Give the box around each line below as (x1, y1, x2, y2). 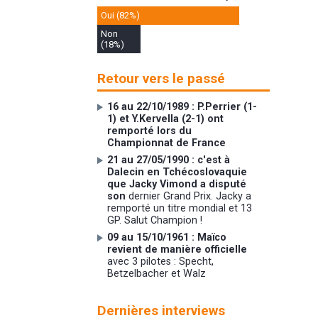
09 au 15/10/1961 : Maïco (107, 231, 227, 244)
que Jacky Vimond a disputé (107, 178, 247, 191)
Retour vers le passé (97, 70, 225, 87)
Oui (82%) (101, 10, 141, 21)
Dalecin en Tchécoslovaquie (107, 166, 248, 179)
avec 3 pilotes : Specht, (107, 256, 214, 268)
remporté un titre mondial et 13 (107, 202, 253, 215)
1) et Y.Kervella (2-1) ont (107, 113, 224, 126)
